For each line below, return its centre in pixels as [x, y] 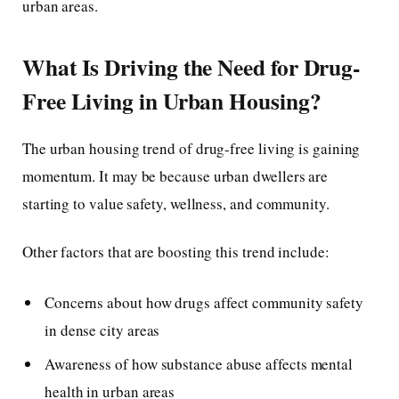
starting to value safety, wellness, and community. [176, 204]
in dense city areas [102, 330]
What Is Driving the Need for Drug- [191, 67]
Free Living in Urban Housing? [172, 101]
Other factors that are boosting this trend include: [176, 251]
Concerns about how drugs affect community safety [204, 303]
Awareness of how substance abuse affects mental [199, 364]
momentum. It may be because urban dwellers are [175, 176]
